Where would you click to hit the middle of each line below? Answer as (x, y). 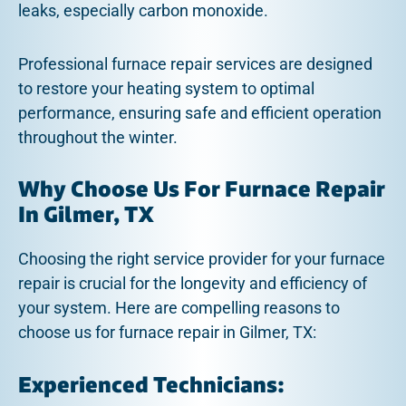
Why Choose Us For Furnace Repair (202, 190)
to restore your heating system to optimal (166, 88)
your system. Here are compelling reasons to (179, 308)
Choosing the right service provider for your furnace (202, 259)
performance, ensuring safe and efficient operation (200, 112)
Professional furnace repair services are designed (195, 63)
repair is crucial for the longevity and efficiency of (193, 284)
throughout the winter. (98, 137)
